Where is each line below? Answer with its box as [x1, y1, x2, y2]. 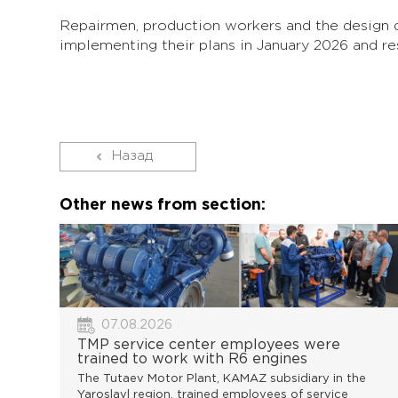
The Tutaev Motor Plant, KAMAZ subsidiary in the [77, 374, 367, 385]
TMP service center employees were [77, 338, 341, 353]
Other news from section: [60, 198, 267, 213]
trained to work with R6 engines [77, 353, 308, 367]
